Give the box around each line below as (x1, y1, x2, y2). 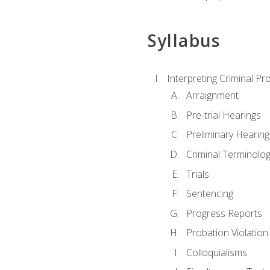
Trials (186, 167, 209, 181)
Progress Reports (186, 206, 262, 220)
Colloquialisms (186, 245, 247, 259)
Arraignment (186, 89, 239, 102)
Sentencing (186, 187, 233, 201)
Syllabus (147, 28, 221, 52)
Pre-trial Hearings (186, 108, 261, 122)
